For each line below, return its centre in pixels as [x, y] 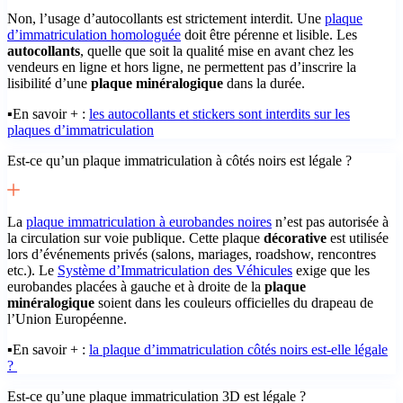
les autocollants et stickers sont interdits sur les [219, 113]
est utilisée [358, 237]
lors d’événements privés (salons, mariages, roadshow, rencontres [192, 254]
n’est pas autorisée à [330, 221]
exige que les [331, 270]
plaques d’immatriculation [81, 130]
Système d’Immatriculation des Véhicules [175, 270]
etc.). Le [32, 270]
